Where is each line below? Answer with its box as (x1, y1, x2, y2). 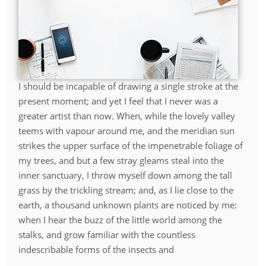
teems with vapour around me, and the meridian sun (18, 124, 235, 137)
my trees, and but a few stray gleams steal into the (18, 154, 224, 166)
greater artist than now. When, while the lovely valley (18, 109, 236, 122)
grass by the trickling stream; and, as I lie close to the (18, 183, 234, 196)
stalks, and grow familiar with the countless (18, 228, 196, 240)
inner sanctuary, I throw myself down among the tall (18, 169, 233, 181)
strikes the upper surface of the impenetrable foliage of (18, 139, 243, 151)
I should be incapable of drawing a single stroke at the (18, 80, 239, 92)
